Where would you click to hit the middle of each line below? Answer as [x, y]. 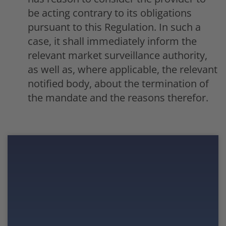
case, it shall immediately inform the [112, 41]
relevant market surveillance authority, [118, 55]
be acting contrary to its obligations [110, 13]
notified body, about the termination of [118, 83]
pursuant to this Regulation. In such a [114, 27]
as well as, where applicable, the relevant [123, 69]
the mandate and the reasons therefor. [118, 97]
